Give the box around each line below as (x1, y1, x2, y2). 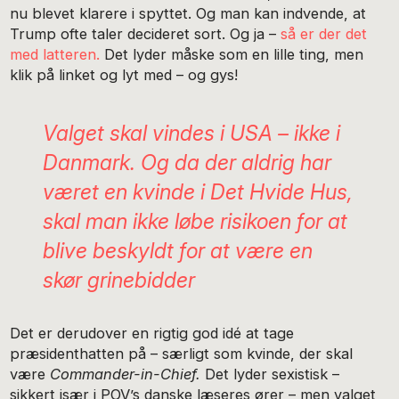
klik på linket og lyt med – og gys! (10, 65, 239, 84)
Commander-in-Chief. (50, 364, 201, 383)
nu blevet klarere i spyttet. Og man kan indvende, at (10, 4, 367, 22)
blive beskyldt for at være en (42, 237, 313, 264)
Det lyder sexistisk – (200, 364, 340, 383)
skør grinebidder (42, 266, 195, 293)
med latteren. (10, 45, 105, 63)
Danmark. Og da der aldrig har (42, 149, 331, 175)
